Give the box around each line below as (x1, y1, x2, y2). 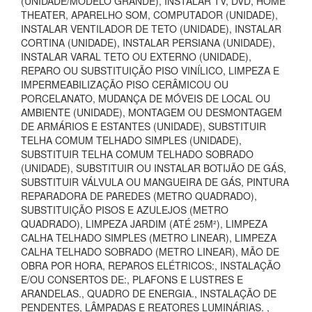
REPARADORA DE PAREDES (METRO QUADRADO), (21, 189, 257, 203)
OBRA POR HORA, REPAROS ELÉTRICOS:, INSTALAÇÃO (21, 258, 281, 272)
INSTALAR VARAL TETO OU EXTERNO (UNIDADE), (21, 49, 251, 63)
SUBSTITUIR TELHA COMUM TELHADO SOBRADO (21, 147, 253, 161)
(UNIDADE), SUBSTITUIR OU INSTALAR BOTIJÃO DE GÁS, (21, 161, 286, 175)
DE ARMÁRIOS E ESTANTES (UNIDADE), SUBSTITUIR (21, 119, 266, 133)
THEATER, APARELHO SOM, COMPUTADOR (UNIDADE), (21, 8, 278, 22)
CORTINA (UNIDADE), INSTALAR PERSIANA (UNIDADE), (21, 36, 275, 49)
